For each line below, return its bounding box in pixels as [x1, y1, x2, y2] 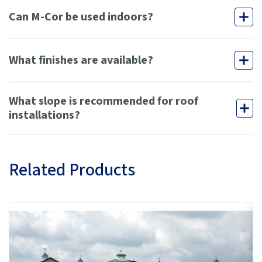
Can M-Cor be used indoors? [9, 9, 153, 26]
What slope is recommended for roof [9, 93, 198, 110]
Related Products [9, 157, 135, 183]
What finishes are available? [9, 52, 153, 69]
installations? [9, 107, 80, 124]
